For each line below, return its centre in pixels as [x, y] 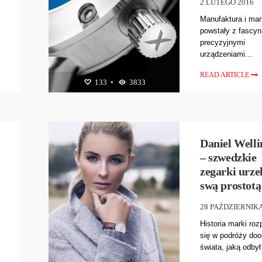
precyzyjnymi [223, 42]
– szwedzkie [228, 157]
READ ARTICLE [226, 75]
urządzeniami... [226, 54]
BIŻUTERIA [94, 99]
